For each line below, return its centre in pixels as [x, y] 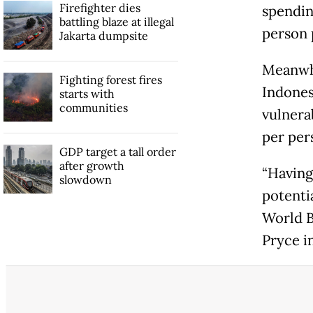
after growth [92, 166]
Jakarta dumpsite [103, 36]
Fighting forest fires [110, 80]
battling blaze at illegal [116, 22]
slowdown [85, 180]
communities [93, 108]
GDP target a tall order [117, 152]
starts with [87, 94]
